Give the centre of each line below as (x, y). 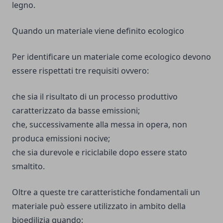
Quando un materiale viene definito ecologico (98, 31)
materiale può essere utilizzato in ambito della (99, 206)
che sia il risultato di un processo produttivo (95, 97)
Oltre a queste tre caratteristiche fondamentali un (106, 192)
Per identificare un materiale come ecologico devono (111, 57)
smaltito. (28, 166)
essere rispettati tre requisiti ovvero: (80, 71)
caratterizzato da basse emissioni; (76, 111)
